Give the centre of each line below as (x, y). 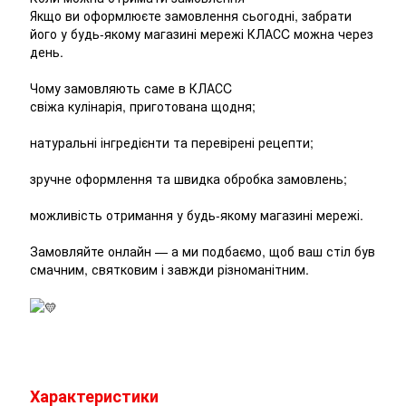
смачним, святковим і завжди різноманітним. (169, 269)
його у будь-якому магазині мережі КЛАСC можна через (202, 33)
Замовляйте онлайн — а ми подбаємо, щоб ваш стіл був (203, 251)
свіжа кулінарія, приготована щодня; (143, 106)
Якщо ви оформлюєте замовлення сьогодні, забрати (191, 15)
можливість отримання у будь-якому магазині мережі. (197, 214)
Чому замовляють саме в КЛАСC (131, 87)
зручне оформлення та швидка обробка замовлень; (188, 178)
